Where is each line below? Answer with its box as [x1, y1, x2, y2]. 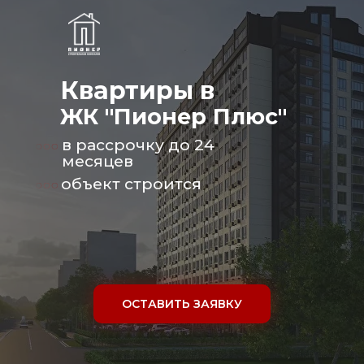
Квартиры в [60, 76, 214, 106]
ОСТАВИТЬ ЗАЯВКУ [122, 296, 242, 311]
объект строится [61, 175, 201, 193]
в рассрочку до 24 [62, 136, 214, 154]
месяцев [62, 152, 133, 171]
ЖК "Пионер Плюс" [60, 103, 287, 130]
